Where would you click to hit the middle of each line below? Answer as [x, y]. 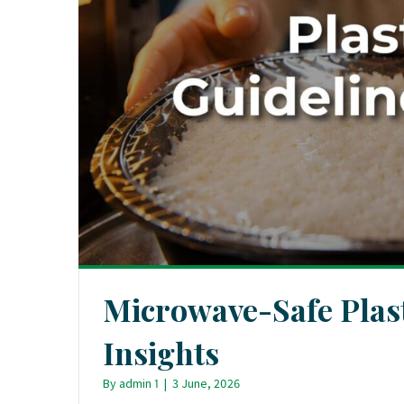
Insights [161, 352]
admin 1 [139, 383]
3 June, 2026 [206, 383]
